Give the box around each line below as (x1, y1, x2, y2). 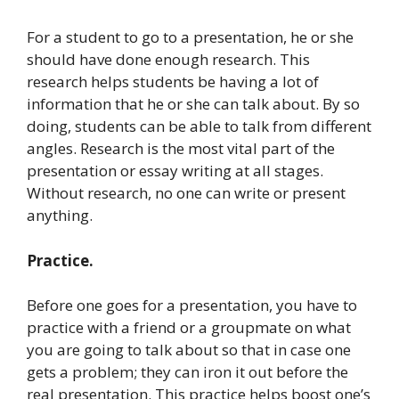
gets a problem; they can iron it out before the (27, 362, 348, 383)
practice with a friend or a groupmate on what (27, 317, 351, 338)
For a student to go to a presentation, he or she (27, 27, 354, 48)
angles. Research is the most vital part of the (27, 138, 335, 159)
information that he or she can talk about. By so (27, 94, 360, 115)
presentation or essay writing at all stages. (27, 160, 323, 182)
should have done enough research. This (27, 49, 310, 70)
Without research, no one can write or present (27, 183, 346, 204)
